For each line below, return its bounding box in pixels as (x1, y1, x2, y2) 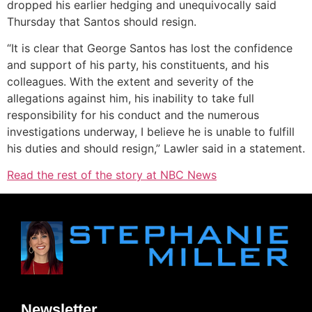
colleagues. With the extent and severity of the (7, 75, 253, 89)
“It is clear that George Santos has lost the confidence (7, 41, 292, 56)
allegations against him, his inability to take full (7, 91, 254, 106)
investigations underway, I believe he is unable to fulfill (7, 125, 295, 139)
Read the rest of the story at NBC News (7, 168, 217, 182)
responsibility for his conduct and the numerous (7, 108, 259, 123)
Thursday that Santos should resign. (7, 14, 196, 29)
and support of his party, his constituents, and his (7, 58, 269, 72)
